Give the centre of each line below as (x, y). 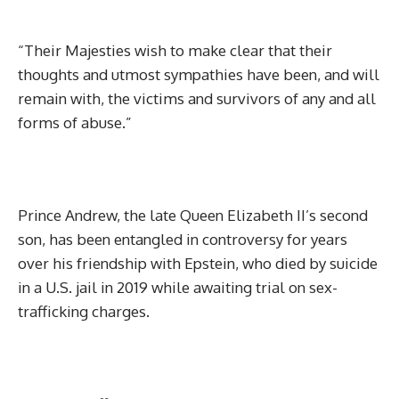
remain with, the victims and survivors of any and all (197, 98)
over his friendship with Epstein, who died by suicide (198, 263)
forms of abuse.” (75, 122)
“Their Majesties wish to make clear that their (175, 50)
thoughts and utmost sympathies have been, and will (199, 74)
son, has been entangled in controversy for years (183, 239)
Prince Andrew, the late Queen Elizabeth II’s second (193, 215)
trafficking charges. (84, 311)
